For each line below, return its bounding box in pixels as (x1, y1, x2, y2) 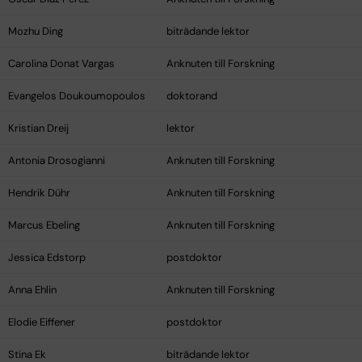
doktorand (166, 89, 217, 103)
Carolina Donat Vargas (8, 57, 115, 71)
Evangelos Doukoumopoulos (8, 89, 145, 103)
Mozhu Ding (8, 24, 63, 39)
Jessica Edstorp (8, 250, 86, 265)
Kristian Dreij (8, 121, 69, 136)
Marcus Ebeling (8, 218, 80, 233)
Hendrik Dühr (8, 186, 70, 200)
